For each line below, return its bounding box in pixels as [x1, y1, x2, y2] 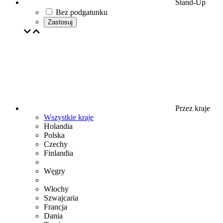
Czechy [44, 140, 68, 148]
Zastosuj [48, 18, 73, 26]
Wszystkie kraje [44, 113, 94, 121]
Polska [44, 131, 65, 139]
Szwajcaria [44, 194, 78, 202]
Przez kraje [173, 104, 210, 112]
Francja [44, 203, 67, 211]
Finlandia [44, 149, 73, 157]
